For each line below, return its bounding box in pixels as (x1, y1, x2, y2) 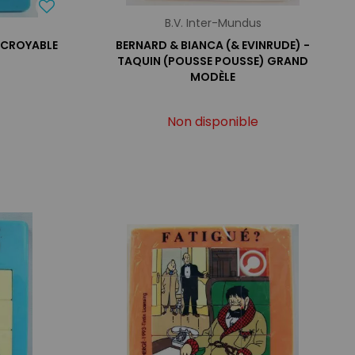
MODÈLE (190, 68, 236, 85)
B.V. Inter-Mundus (164, 14, 261, 31)
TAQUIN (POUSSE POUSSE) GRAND (117, 52, 309, 69)
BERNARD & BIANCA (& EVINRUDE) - (116, 36, 311, 53)
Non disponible (167, 112, 259, 131)
